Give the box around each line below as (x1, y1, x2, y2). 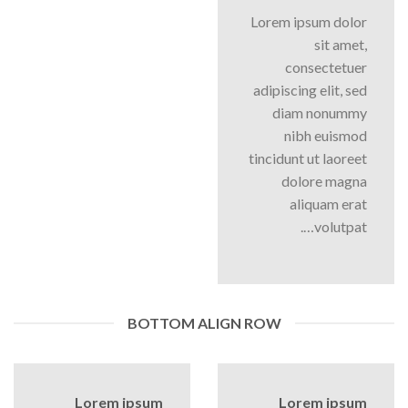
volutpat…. (314, 218, 367, 236)
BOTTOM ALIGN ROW (127, 314, 281, 332)
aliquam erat (290, 195, 367, 213)
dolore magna (281, 172, 367, 190)
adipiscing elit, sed (253, 81, 367, 99)
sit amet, (314, 36, 367, 54)
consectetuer (285, 58, 367, 76)
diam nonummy (272, 104, 367, 122)
